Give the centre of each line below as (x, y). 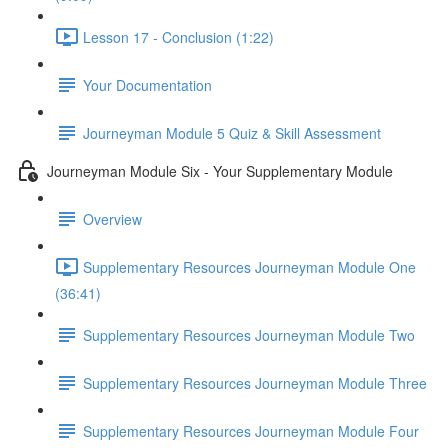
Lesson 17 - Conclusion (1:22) (178, 36)
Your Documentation (147, 84)
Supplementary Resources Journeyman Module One (249, 266)
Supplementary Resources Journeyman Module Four (251, 430)
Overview (112, 218)
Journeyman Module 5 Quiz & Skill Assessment (232, 132)
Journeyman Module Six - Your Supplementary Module (220, 170)
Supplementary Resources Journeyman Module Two (249, 334)
